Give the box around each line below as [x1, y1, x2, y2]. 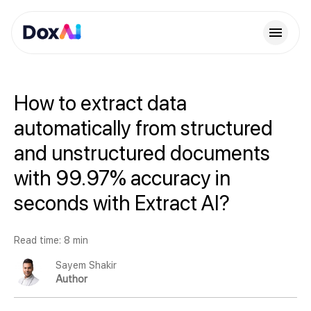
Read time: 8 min [14, 235, 88, 246]
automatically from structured [14, 115, 273, 140]
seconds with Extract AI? [14, 190, 230, 215]
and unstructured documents [14, 140, 270, 165]
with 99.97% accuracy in [14, 165, 230, 190]
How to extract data [14, 90, 187, 115]
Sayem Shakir [56, 260, 117, 271]
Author [56, 274, 87, 285]
